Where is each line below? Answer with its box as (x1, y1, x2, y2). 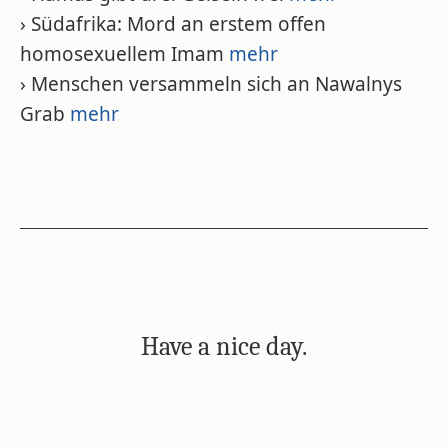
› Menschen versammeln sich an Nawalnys (20, 71, 402, 97)
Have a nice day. (141, 332, 307, 362)
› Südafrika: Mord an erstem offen (20, 11, 326, 37)
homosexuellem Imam (20, 41, 229, 67)
